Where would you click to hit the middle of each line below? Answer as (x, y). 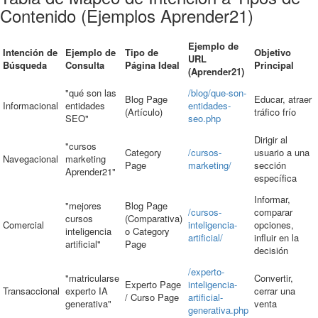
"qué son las (91, 92)
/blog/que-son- (217, 92)
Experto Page (153, 284)
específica (275, 177)
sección (270, 165)
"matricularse (92, 278)
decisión (271, 250)
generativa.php (218, 309)
